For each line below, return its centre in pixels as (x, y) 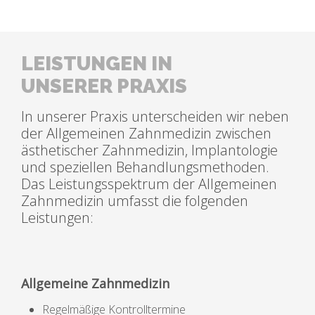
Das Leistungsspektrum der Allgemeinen (149, 184)
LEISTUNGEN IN (97, 64)
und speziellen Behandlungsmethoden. (145, 167)
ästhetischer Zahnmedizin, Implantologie (149, 150)
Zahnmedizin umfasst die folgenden (135, 201)
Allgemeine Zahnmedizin (95, 284)
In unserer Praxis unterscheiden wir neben (155, 117)
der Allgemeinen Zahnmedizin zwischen (146, 134)
